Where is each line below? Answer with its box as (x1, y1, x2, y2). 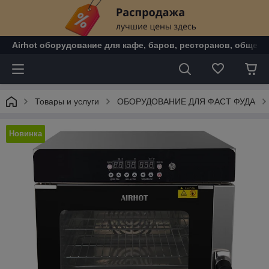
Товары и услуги (35, 97, 99, 106)
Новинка (9, 129, 42, 138)
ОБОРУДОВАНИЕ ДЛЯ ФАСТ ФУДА (117, 97, 255, 106)
